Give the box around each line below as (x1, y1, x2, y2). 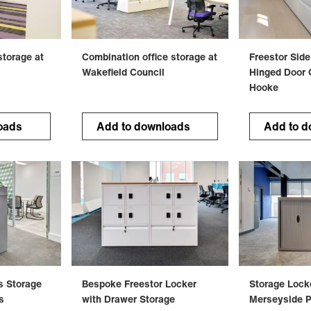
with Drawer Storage (81, 292, 175, 307)
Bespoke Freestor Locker (81, 276, 196, 292)
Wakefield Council (81, 65, 165, 80)
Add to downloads (96, 118, 190, 135)
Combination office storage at (81, 49, 217, 65)
